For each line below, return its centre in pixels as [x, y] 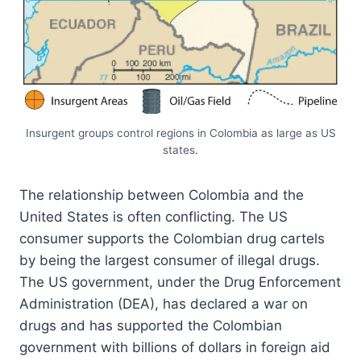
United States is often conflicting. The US [154, 216]
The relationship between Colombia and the [162, 195]
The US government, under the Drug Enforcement [180, 282]
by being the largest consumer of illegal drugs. [170, 260]
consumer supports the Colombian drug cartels [172, 238]
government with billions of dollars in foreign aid [175, 347]
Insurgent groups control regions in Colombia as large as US [180, 133]
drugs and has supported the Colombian [151, 325]
